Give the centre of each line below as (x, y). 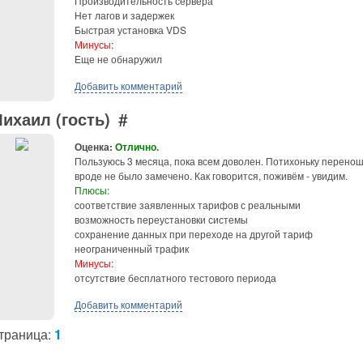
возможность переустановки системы (161, 219)
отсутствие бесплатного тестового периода (175, 278)
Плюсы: (92, 190)
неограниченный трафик (132, 248)
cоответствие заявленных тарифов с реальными (188, 205)
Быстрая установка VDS (130, 30)
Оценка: (94, 147)
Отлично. (137, 147)
